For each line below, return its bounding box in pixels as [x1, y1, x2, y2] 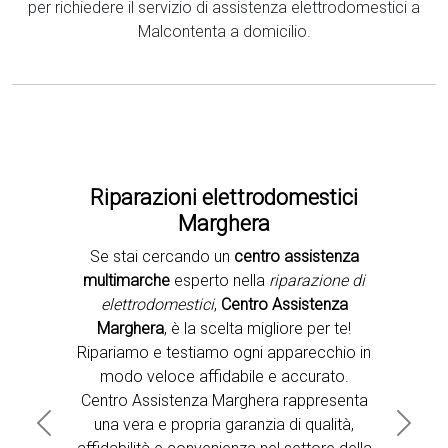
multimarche [83, 271, 174, 290]
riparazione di [269, 271, 365, 290]
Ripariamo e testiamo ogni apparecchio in [77, 343, 371, 362]
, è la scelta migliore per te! [164, 319, 351, 338]
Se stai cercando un [89, 247, 234, 266]
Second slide [224, 262, 315, 282]
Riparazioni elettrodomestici [90, 185, 358, 210]
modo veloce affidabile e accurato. [99, 367, 349, 386]
